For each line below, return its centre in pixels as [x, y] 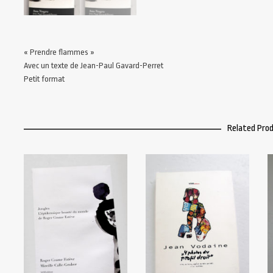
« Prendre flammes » [59, 52]
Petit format [44, 79]
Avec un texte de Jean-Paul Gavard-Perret [94, 66]
